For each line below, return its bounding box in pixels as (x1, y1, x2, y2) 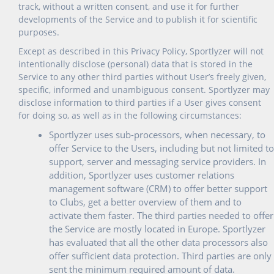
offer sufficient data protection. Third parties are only (49, 250, 272, 262)
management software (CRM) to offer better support (49, 182, 267, 194)
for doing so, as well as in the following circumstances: (18, 109, 242, 121)
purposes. (18, 26, 59, 38)
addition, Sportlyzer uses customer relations (49, 169, 234, 181)
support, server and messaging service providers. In (49, 155, 266, 168)
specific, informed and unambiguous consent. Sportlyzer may (18, 84, 270, 95)
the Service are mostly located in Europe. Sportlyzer (49, 223, 265, 235)
